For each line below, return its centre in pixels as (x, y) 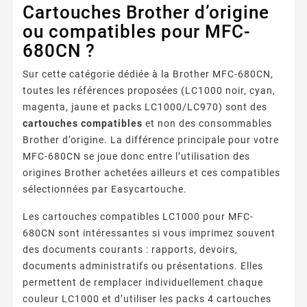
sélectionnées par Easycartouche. (105, 189)
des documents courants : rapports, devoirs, (130, 249)
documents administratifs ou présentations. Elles (143, 266)
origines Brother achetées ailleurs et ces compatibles (151, 172)
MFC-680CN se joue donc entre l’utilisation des (136, 156)
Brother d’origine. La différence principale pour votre (151, 139)
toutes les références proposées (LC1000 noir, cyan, (149, 90)
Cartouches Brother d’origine (146, 12)
